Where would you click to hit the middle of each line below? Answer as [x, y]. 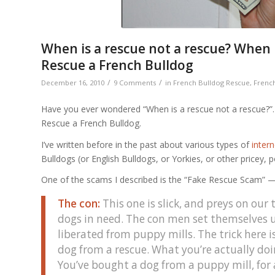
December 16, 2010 [73, 82]
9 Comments [135, 82]
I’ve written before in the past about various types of [146, 144]
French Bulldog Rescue [211, 82]
